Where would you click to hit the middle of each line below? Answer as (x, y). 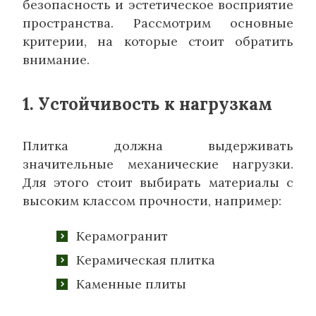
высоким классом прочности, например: (152, 201)
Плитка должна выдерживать (158, 146)
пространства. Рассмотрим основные (158, 23)
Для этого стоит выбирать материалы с (158, 183)
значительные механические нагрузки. (158, 164)
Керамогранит (122, 236)
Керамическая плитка (146, 260)
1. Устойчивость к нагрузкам (147, 104)
